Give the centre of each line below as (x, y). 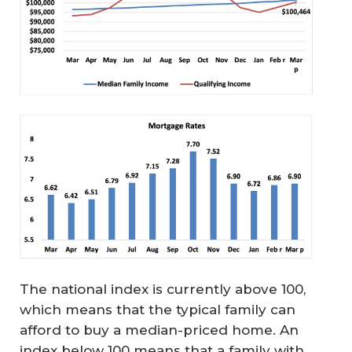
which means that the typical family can (158, 310)
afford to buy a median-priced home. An (159, 330)
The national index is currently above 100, (163, 290)
